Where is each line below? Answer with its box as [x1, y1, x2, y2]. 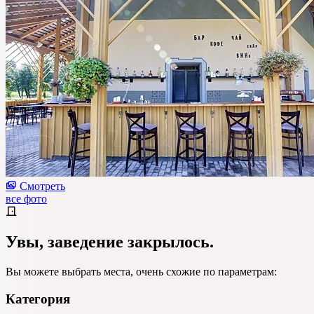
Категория [6, 291, 70, 306]
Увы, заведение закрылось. [6, 233, 214, 252]
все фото [6, 193, 47, 205]
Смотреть [20, 180, 65, 193]
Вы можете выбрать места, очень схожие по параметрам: [6, 266, 277, 278]
